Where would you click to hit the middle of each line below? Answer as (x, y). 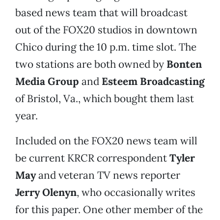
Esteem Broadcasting (153, 82)
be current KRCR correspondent (92, 158)
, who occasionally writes (136, 192)
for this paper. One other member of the (109, 210)
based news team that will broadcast (101, 13)
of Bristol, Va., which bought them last (105, 99)
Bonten (184, 64)
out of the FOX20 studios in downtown (106, 30)
